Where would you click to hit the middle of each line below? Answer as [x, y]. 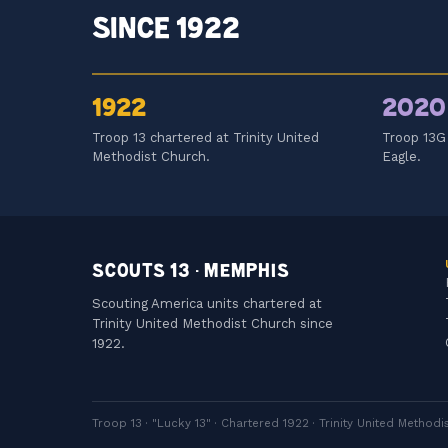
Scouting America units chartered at [207, 304]
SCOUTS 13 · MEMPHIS [191, 271]
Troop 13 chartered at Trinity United [205, 138]
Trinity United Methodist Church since [212, 324]
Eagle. [401, 157]
